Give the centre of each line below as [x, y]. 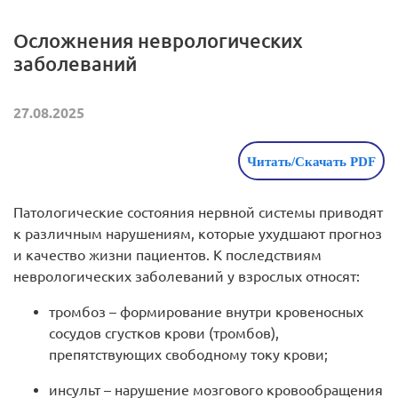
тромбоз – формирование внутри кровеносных [206, 312]
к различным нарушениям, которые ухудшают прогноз [198, 234]
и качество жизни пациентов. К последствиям [167, 255]
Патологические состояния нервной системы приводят [198, 213]
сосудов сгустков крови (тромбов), [164, 334]
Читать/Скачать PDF [311, 162]
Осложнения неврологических [158, 41]
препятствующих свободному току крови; [188, 355]
